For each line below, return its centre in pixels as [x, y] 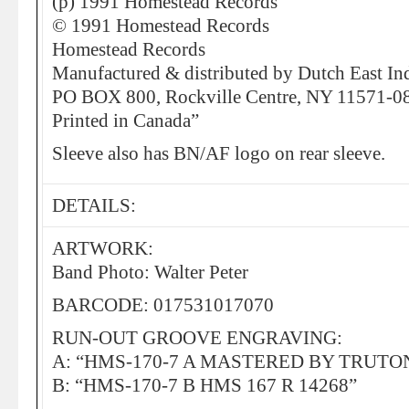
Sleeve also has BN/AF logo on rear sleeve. [219, 153]
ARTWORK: [103, 248]
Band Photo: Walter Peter [150, 272]
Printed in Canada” [126, 121]
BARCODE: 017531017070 [163, 305]
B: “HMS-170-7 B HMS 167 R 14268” [204, 385]
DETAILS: [94, 205]
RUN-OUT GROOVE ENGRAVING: [197, 338]
